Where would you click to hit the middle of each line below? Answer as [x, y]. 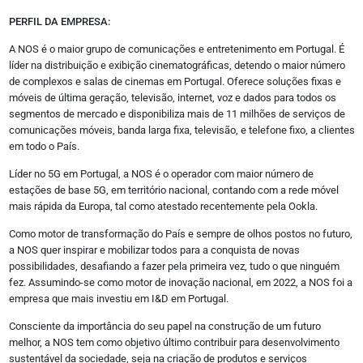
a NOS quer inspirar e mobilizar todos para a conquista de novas [154, 250]
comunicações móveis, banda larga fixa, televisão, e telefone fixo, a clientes [181, 130]
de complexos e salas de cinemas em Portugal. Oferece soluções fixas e [175, 81]
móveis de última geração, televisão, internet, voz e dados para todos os [172, 97]
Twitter [58, 38]
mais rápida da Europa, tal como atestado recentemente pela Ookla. [163, 206]
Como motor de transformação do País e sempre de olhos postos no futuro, [180, 233]
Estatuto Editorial [90, 172]
